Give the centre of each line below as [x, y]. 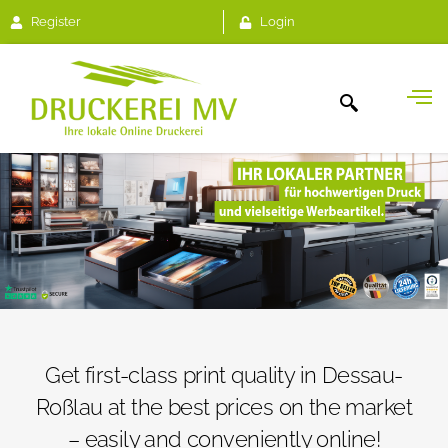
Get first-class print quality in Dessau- [224, 375]
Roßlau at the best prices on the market [224, 407]
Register [56, 21]
